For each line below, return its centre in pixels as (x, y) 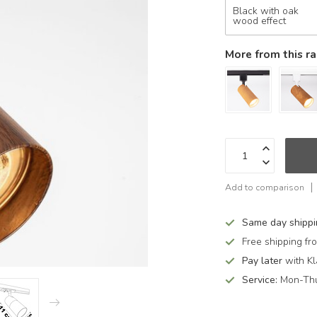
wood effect (260, 21)
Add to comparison (265, 187)
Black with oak (266, 11)
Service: (260, 280)
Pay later (263, 261)
